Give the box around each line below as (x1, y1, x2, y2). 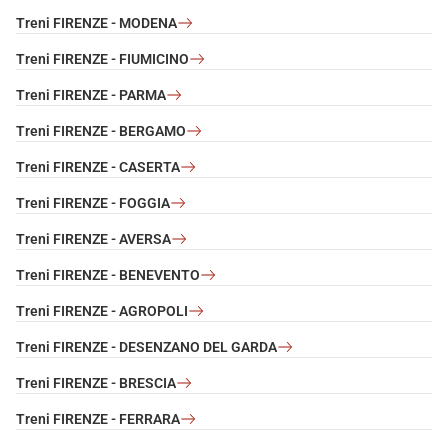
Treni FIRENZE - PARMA (16, 86, 166, 103)
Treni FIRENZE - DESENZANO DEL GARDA (16, 338, 277, 355)
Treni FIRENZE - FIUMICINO (16, 50, 189, 67)
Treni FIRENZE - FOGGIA (16, 194, 170, 211)
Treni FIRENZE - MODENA (16, 14, 177, 31)
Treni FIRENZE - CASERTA (16, 158, 180, 175)
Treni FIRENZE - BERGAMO (16, 122, 186, 139)
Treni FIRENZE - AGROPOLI (16, 302, 188, 319)
